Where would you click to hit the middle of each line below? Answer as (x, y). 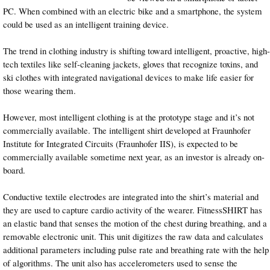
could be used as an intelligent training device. (86, 24)
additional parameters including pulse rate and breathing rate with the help (136, 250)
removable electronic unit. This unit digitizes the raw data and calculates (133, 237)
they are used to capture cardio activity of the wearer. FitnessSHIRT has (133, 210)
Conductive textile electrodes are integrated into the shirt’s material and (131, 197)
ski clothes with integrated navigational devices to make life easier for (128, 77)
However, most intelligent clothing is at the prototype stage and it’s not (129, 117)
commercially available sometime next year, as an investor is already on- (134, 156)
